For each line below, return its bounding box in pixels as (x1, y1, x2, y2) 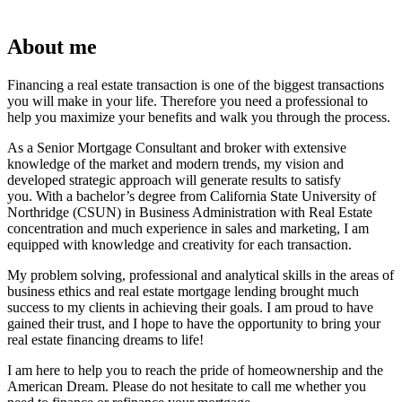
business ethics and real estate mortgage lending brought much (7, 283, 359, 299)
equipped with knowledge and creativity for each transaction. (7, 236, 355, 252)
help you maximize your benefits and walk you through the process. (7, 109, 394, 125)
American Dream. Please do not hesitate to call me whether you (7, 378, 366, 394)
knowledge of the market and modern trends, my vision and (7, 155, 344, 171)
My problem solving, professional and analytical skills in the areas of (7, 267, 394, 283)
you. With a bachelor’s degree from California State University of (7, 188, 376, 204)
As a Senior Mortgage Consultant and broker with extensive (7, 139, 346, 155)
